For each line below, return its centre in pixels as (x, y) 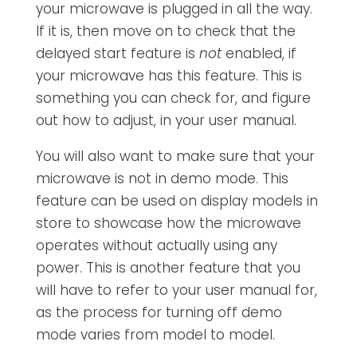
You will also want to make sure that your (175, 156)
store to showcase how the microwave (168, 223)
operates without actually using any (156, 245)
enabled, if (261, 53)
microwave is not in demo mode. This (162, 178)
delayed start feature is (117, 53)
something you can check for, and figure (173, 98)
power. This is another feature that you (168, 267)
